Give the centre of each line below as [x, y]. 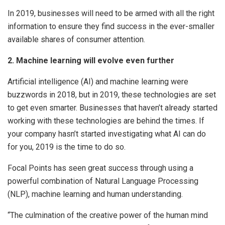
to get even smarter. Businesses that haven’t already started [113, 108]
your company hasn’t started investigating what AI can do [107, 134]
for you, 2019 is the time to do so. [67, 147]
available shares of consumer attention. [76, 40]
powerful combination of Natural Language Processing [103, 181]
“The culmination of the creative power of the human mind [108, 215]
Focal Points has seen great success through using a [100, 168]
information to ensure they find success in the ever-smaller [111, 27]
